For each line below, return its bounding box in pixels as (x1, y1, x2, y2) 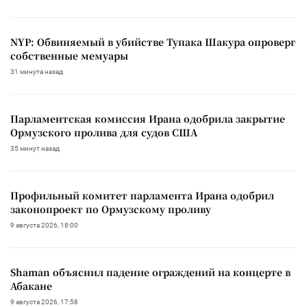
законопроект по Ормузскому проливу (10, 202, 211, 217)
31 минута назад (10, 68, 63, 76)
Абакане (10, 279, 52, 293)
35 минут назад (10, 145, 60, 153)
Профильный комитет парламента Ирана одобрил (10, 188, 274, 203)
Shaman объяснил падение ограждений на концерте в (10, 265, 291, 280)
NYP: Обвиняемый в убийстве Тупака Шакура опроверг (10, 35, 295, 49)
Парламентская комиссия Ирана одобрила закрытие (10, 112, 285, 126)
